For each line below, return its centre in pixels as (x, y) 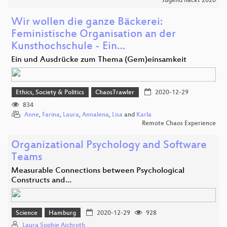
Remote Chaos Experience (179, 123)
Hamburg (63, 213)
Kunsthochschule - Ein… (68, 47)
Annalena (96, 115)
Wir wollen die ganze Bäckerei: (87, 23)
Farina (51, 115)
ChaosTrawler (115, 93)
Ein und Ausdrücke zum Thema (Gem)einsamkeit (99, 60)
